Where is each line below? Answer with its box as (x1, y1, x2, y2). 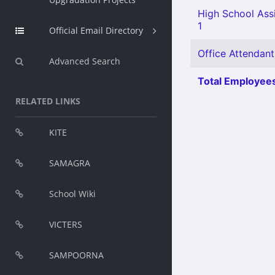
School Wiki (49, 188, 96, 199)
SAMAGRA (49, 157, 90, 169)
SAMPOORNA (49, 249, 104, 261)
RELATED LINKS (15, 95, 80, 107)
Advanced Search (49, 55, 120, 67)
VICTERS (49, 219, 82, 230)
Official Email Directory (49, 25, 143, 36)
